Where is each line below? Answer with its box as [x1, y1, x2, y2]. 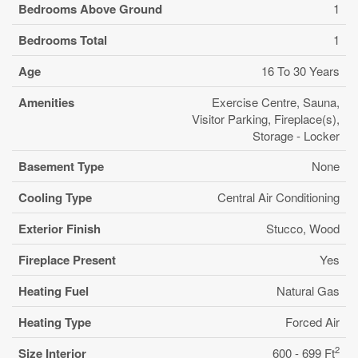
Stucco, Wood [266, 219, 340, 237]
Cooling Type [18, 188, 92, 206]
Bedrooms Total [18, 30, 107, 49]
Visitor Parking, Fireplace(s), [192, 109, 340, 127]
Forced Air [285, 312, 340, 330]
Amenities [18, 93, 74, 111]
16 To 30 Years [261, 62, 340, 79]
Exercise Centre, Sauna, [212, 93, 340, 110]
